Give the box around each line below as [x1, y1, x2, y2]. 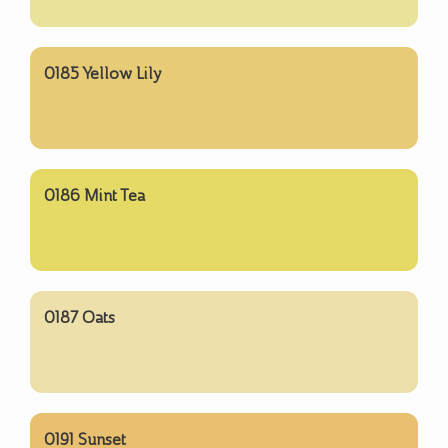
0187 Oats [44, 307, 115, 327]
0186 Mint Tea [44, 185, 145, 205]
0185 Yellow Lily [44, 63, 162, 83]
